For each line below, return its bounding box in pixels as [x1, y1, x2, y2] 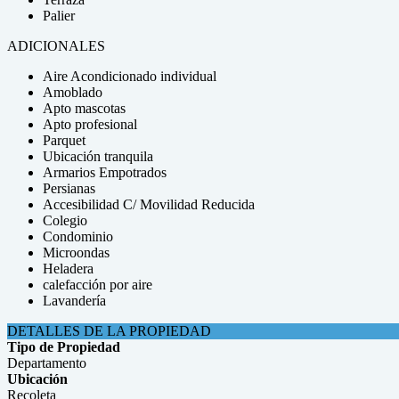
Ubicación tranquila [43, 149, 153, 164]
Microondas [43, 245, 110, 260]
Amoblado [43, 85, 102, 100]
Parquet [43, 133, 85, 148]
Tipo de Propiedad [7, 339, 120, 354]
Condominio [43, 229, 113, 244]
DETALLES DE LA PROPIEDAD [7, 323, 211, 338]
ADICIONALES [7, 38, 105, 53]
